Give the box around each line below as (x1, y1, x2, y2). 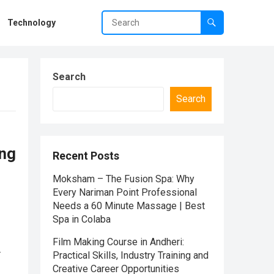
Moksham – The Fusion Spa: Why (53, 173, 194, 185)
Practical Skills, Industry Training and (53, 250, 209, 261)
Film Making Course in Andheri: (53, 236, 184, 248)
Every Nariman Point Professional (53, 187, 197, 198)
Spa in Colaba (53, 213, 111, 225)
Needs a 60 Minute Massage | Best (53, 200, 205, 212)
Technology (7, 18, 56, 28)
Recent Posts (53, 149, 119, 162)
